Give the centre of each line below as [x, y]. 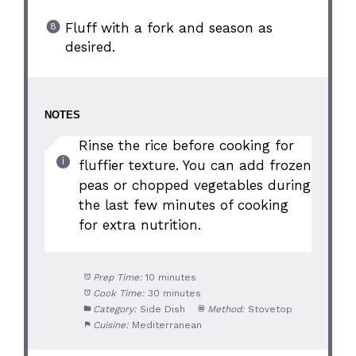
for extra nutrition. [139, 225]
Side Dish [162, 309]
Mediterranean [166, 325]
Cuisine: [110, 325]
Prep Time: [117, 277]
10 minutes [170, 277]
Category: [114, 309]
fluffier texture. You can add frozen [195, 166]
